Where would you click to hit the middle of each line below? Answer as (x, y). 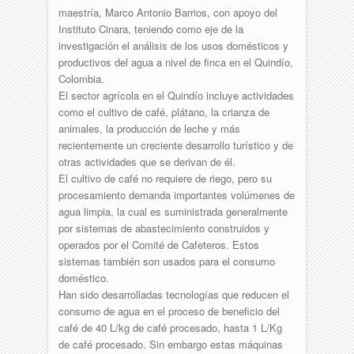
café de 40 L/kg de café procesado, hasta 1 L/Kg (170, 327)
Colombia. (81, 78)
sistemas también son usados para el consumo (166, 261)
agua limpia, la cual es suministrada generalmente (173, 211)
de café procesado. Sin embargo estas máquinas (170, 344)
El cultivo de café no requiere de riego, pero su (165, 178)
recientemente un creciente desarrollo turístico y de (175, 145)
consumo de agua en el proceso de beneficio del (169, 311)
